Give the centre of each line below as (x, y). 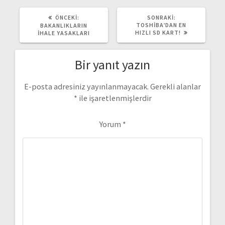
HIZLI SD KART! (158, 32)
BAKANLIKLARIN (64, 25)
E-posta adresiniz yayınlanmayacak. (86, 86)
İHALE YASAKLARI (64, 33)
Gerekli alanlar (176, 86)
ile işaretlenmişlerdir (114, 98)
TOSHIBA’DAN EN (161, 25)
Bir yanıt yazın (113, 64)
